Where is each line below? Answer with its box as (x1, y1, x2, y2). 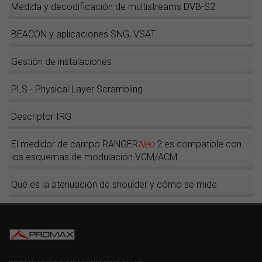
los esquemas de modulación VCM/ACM (11, 151, 177, 163)
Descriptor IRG (11, 111, 71, 123)
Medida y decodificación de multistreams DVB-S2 (11, 1, 215, 13)
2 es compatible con (154, 139, 242, 150)
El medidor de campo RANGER (11, 139, 138, 150)
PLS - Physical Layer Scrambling (11, 84, 143, 95)
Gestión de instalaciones (11, 56, 112, 68)
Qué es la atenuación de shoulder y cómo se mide (11, 179, 217, 191)
